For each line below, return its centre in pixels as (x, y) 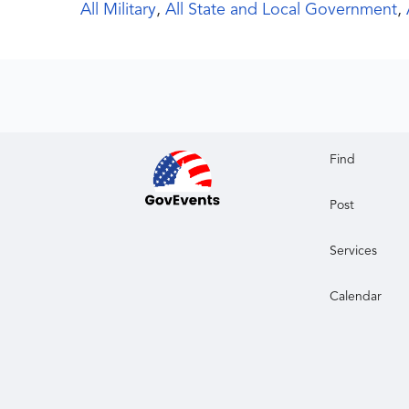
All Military (118, 10)
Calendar (356, 297)
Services (354, 252)
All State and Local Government (281, 10)
